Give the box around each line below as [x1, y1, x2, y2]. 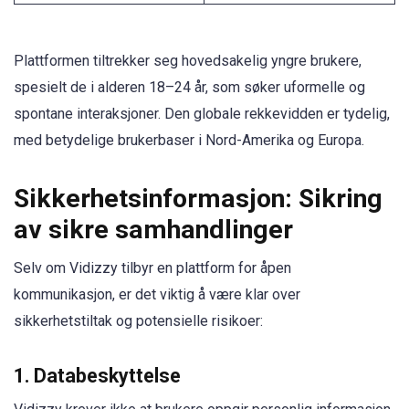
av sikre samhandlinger [14, 214, 293, 245]
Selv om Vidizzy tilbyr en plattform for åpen [14, 258, 291, 277]
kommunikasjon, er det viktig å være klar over [14, 285, 300, 303]
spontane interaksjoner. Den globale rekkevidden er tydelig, [14, 104, 390, 122]
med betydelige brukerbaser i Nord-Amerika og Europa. [14, 131, 364, 149]
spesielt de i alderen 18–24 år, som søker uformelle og [14, 78, 365, 96]
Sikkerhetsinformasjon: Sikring [14, 183, 383, 214]
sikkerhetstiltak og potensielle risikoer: [14, 311, 263, 330]
